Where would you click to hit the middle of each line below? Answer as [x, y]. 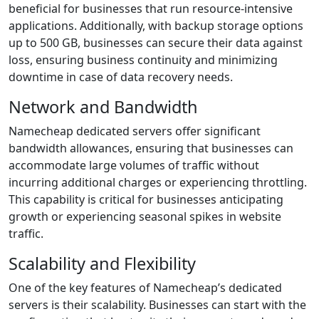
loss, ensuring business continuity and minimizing [143, 60]
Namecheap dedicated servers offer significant [135, 131]
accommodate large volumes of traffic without [134, 165]
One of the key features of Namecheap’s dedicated [145, 288]
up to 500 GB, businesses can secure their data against [156, 43]
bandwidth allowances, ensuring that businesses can [151, 148]
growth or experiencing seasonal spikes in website [145, 216]
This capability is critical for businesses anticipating [146, 199]
